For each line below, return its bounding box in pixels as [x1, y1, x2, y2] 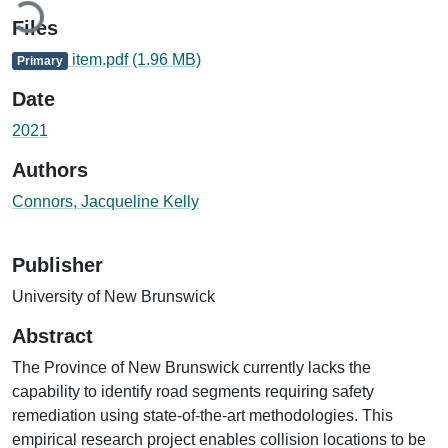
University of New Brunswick [12, 287, 215, 305]
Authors [12, 158, 88, 181]
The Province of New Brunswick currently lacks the [12, 358, 371, 376]
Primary [16, 53, 63, 68]
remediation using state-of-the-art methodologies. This [12, 406, 393, 424]
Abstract [12, 324, 93, 347]
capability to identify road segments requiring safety [12, 382, 374, 400]
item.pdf [67, 50, 132, 68]
